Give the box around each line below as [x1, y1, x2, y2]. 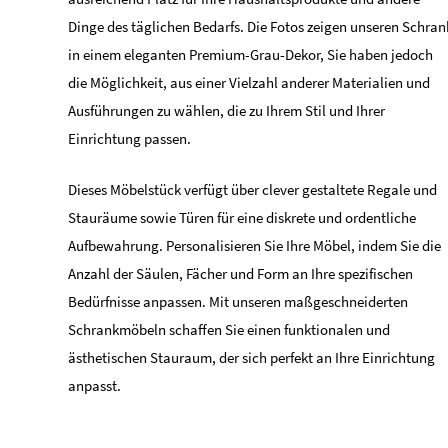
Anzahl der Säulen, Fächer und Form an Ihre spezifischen [68, 264, 413, 283]
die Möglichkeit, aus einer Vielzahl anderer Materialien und [68, 73, 430, 92]
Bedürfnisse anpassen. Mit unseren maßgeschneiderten [68, 292, 408, 311]
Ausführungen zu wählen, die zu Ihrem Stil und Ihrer [68, 101, 385, 120]
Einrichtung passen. [68, 129, 191, 148]
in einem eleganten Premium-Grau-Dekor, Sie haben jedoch [68, 45, 433, 64]
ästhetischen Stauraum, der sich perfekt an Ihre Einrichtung [68, 348, 435, 367]
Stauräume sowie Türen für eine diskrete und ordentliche [68, 208, 416, 227]
